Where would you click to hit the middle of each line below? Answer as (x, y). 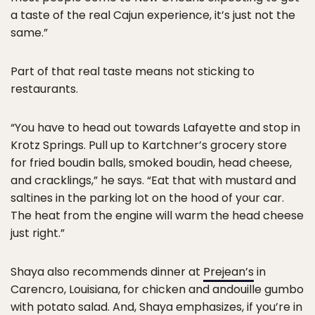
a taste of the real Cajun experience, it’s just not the (153, 15)
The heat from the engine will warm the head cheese (157, 215)
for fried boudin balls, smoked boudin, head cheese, (151, 162)
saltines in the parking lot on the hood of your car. (147, 198)
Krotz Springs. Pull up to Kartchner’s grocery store (149, 145)
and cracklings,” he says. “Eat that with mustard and (153, 180)
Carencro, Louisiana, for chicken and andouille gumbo (157, 289)
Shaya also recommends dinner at (107, 271)
